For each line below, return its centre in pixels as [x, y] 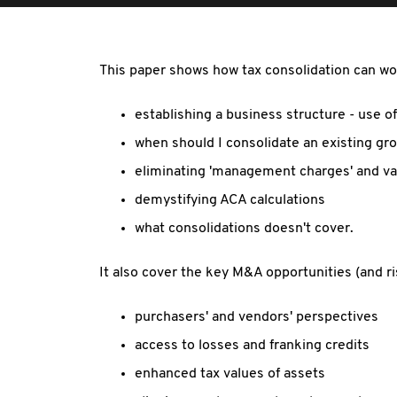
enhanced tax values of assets [230, 374]
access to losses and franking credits [252, 346]
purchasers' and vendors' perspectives [257, 317]
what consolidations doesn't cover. [244, 229]
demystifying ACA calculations [230, 200]
